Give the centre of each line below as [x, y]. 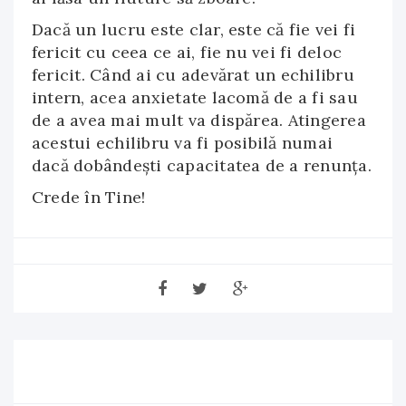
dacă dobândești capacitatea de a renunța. [202, 165]
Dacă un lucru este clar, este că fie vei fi [194, 29]
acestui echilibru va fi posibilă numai [183, 143]
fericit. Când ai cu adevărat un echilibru [193, 75]
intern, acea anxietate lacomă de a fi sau [195, 97]
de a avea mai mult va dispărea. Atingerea [199, 120]
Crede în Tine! [89, 197]
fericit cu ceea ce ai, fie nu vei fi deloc [187, 52]
